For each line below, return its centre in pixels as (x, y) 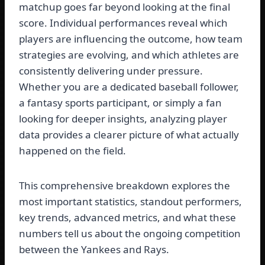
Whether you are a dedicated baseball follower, (129, 87)
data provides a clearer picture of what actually (129, 135)
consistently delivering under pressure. (111, 71)
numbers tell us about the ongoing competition (130, 234)
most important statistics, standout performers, (130, 202)
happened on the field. (72, 151)
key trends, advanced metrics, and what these (127, 218)
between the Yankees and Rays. (94, 250)
